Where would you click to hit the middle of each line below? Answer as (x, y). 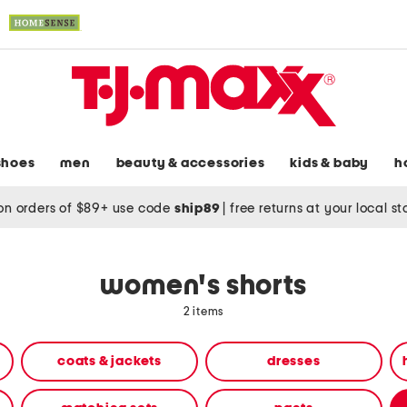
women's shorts (203, 287)
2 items (203, 313)
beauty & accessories (190, 164)
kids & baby (330, 164)
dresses (294, 362)
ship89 (199, 208)
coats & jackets (110, 362)
